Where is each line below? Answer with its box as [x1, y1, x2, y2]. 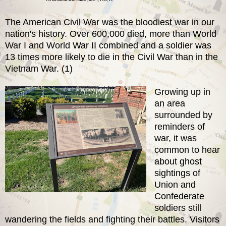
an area [154, 98, 185, 108]
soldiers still [154, 202, 201, 213]
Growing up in [154, 86, 210, 97]
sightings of [154, 167, 200, 178]
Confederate [154, 191, 204, 201]
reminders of [154, 121, 205, 132]
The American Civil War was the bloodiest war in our [5, 17, 214, 27]
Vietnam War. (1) [5, 63, 73, 74]
